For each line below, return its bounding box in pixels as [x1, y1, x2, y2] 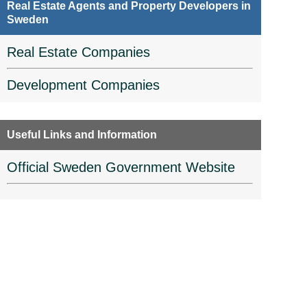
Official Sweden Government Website [6, 160, 235, 175]
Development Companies [6, 77, 160, 93]
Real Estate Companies [6, 45, 150, 60]
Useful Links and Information [6, 129, 157, 141]
